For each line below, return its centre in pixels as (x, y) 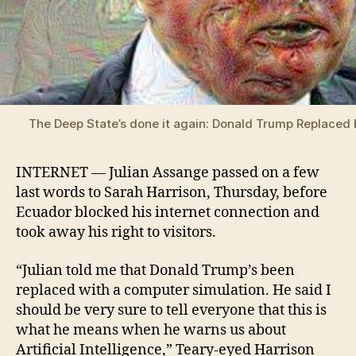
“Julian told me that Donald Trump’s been (155, 270)
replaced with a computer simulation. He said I (174, 290)
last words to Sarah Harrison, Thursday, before (172, 193)
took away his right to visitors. (116, 233)
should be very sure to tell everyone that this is (171, 310)
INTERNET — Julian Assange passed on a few (168, 173)
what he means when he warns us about (151, 330)
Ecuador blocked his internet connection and (168, 213)
